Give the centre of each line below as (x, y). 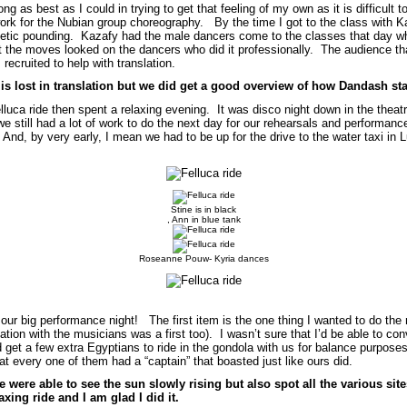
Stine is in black (203, 210)
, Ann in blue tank (203, 220)
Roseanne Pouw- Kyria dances (203, 259)
